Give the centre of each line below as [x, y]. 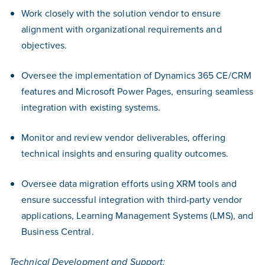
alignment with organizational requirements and [122, 29]
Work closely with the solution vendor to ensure [121, 13]
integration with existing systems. [91, 107]
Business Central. [58, 231]
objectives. [44, 45]
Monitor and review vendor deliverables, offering [123, 137]
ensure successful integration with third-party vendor [132, 199]
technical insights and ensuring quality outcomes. [125, 153]
